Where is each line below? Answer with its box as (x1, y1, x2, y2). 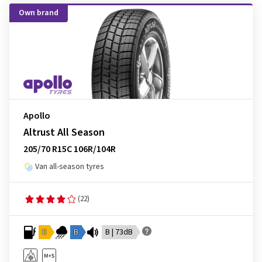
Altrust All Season (23, 125, 105, 140)
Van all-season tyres (35, 161, 104, 173)
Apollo (23, 109, 50, 122)
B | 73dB (105, 226, 133, 238)
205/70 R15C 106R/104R (23, 143, 116, 156)
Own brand (19, 7, 58, 19)
